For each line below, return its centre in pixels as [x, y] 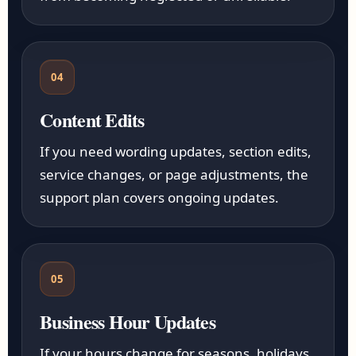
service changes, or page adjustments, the [174, 174]
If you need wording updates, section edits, [176, 151]
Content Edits [92, 120]
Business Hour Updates [128, 321]
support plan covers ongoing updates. [160, 197]
